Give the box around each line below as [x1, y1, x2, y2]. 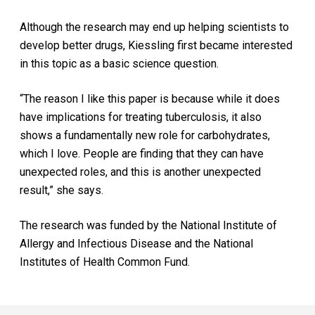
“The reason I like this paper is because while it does [20, 92, 281, 105]
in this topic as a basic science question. [20, 57, 219, 70]
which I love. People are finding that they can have [20, 147, 264, 160]
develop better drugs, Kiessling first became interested [20, 39, 293, 52]
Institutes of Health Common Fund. [20, 255, 191, 269]
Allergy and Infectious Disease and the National [20, 237, 254, 250]
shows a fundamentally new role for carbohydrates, [20, 129, 271, 142]
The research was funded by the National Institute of [20, 219, 278, 232]
